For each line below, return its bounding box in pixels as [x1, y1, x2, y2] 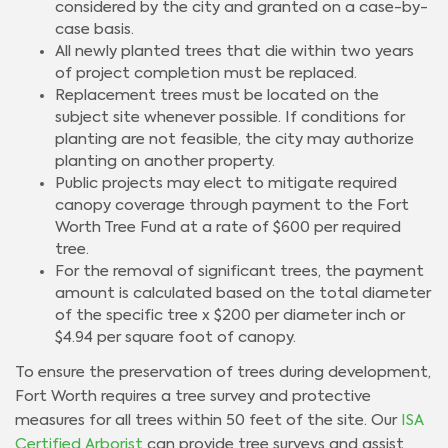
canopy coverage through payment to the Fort [55, 198, 409, 214]
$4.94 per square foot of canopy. [55, 330, 296, 346]
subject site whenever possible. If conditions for [55, 110, 405, 126]
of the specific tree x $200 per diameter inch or [55, 308, 405, 324]
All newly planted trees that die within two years [55, 44, 414, 60]
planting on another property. [55, 154, 275, 170]
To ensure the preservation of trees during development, [15, 365, 431, 381]
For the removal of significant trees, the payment [55, 264, 424, 280]
